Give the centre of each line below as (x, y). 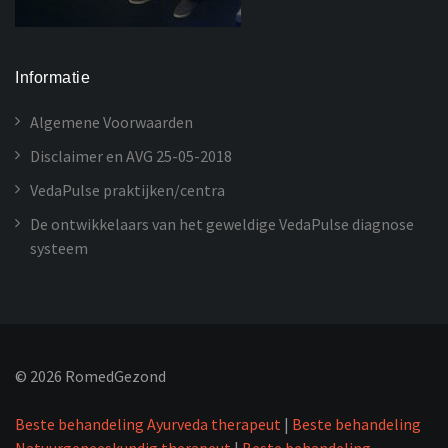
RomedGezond (114, 375)
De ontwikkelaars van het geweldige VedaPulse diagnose (222, 223)
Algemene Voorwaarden (111, 121)
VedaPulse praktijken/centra (127, 189)
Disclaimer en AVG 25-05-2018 (131, 155)
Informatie (52, 77)
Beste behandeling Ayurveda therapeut (148, 423)
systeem (59, 247)
